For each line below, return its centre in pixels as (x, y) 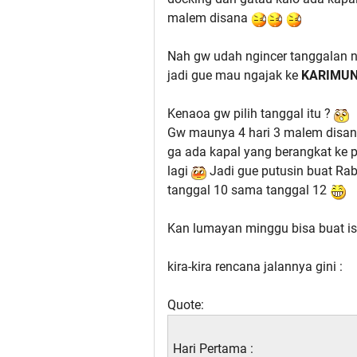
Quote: (186, 305)
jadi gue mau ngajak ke (234, 76)
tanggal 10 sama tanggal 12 (249, 190)
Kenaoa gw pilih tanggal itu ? (251, 114)
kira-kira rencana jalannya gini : (255, 267)
